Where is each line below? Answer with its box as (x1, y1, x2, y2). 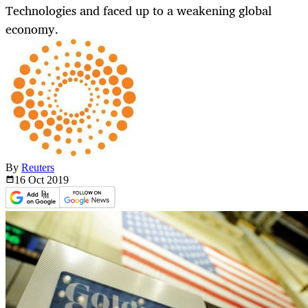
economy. (5, 19, 58, 40)
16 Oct (14, 174, 47, 186)
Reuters (21, 162, 54, 174)
